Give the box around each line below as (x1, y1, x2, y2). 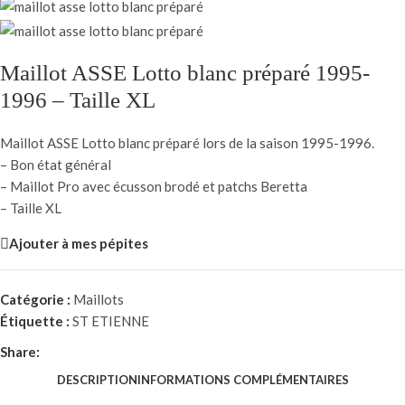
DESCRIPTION (56, 372, 137, 388)
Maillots (73, 290, 124, 307)
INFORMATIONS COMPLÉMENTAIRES (137, 372, 349, 388)
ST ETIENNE (72, 312, 149, 329)
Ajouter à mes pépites (9, 235, 148, 252)
